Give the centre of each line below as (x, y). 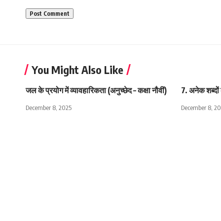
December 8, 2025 (49, 107)
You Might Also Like (77, 69)
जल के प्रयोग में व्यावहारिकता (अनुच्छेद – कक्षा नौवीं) (96, 90)
